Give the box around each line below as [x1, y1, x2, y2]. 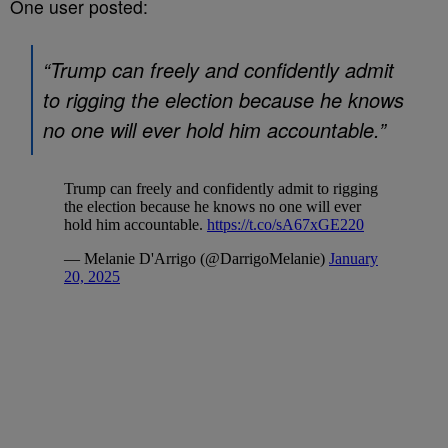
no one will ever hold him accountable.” [43, 115, 386, 144]
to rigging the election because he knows [43, 85, 404, 114]
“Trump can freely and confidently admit [43, 55, 394, 84]
